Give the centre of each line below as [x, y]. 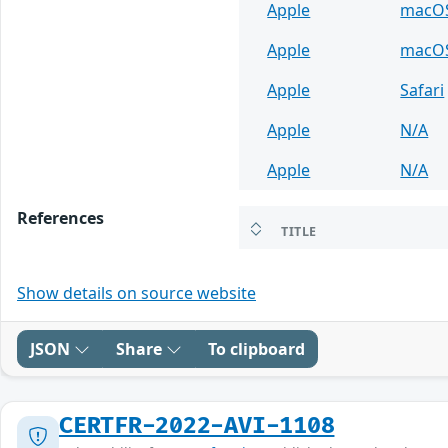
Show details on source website [136, 292]
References [60, 217]
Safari [422, 89]
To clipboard [256, 348]
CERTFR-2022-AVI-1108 [197, 425]
